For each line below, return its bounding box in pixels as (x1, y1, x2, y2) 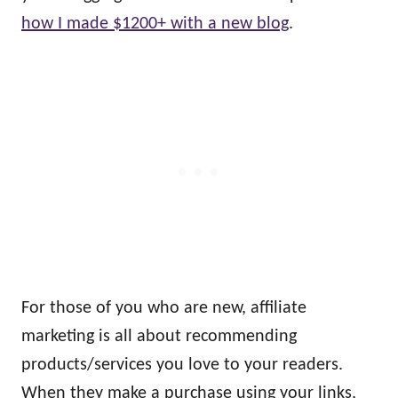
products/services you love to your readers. (21, 355, 343, 374)
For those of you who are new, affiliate (21, 298, 306, 317)
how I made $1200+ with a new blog (21, 14, 289, 33)
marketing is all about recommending (21, 327, 297, 346)
